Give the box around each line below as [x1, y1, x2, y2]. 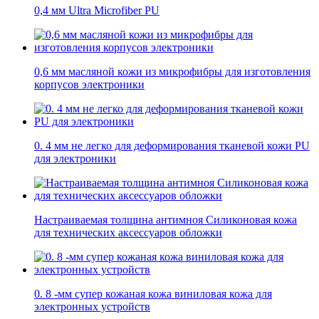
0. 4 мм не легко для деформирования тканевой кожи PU [34, 140, 310, 152]
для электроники [34, 152, 116, 165]
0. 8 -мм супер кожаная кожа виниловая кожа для [34, 288, 272, 300]
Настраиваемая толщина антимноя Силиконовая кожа [34, 214, 297, 226]
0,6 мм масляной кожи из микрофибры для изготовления [34, 66, 310, 78]
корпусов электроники [34, 78, 145, 91]
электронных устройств [34, 300, 150, 313]
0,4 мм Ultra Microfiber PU [34, 4, 159, 17]
